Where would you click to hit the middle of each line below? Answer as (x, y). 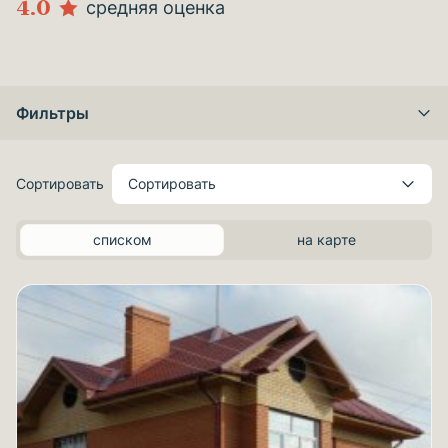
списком (122, 239)
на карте (326, 239)
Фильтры (52, 113)
